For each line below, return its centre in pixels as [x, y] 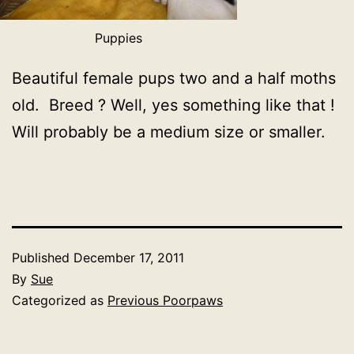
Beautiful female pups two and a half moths [174, 78]
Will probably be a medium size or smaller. [169, 132]
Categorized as [60, 300]
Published [43, 257]
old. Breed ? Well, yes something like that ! [173, 105]
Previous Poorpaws [165, 300]
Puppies [119, 38]
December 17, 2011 [129, 257]
